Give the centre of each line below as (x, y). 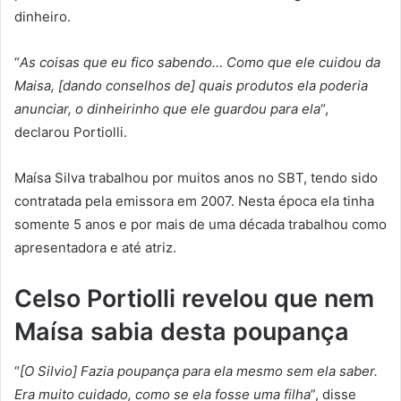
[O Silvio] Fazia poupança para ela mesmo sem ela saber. (199, 371)
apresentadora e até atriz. (95, 247)
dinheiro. (43, 16)
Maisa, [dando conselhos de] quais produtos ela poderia (191, 85)
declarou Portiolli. (71, 132)
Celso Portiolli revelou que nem (194, 298)
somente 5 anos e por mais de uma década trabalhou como (200, 224)
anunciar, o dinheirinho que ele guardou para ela (167, 108)
